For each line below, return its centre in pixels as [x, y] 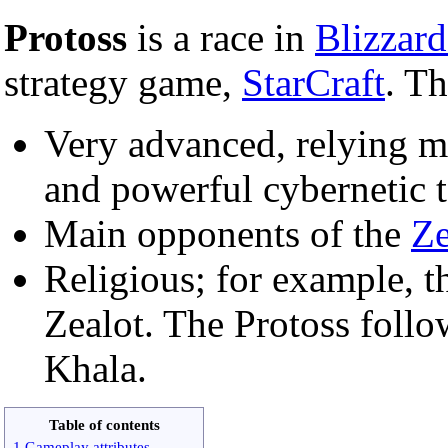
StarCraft [313, 82]
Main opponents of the [227, 233]
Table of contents [104, 424]
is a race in [221, 37]
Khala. [95, 368]
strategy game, [123, 82]
